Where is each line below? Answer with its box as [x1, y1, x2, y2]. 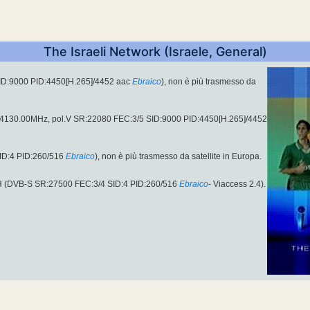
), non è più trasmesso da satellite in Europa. [95, 152, 262, 162]
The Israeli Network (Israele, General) [43, 44, 267, 60]
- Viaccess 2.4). [208, 179, 266, 190]
